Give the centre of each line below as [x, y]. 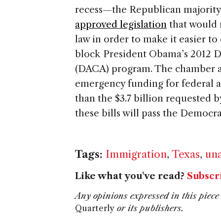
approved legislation [121, 25]
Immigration [136, 154]
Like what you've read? [131, 176]
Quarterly [95, 208]
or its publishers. [149, 208]
